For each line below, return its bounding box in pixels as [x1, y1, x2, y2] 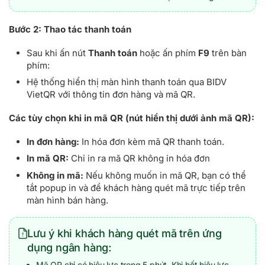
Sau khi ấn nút [27, 47, 88, 59]
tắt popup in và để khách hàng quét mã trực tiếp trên [27, 182, 245, 193]
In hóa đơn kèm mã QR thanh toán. [79, 135, 224, 147]
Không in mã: [27, 169, 83, 181]
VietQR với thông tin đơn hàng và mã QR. [27, 89, 195, 101]
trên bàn [209, 47, 247, 59]
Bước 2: [9, 23, 41, 35]
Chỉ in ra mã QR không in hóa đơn [69, 153, 210, 164]
